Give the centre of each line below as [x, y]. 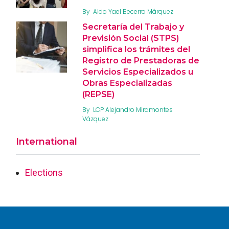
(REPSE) [98, 94]
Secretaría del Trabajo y [133, 27]
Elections [44, 172]
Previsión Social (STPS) [131, 38]
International [47, 141]
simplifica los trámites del [136, 49]
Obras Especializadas [127, 83]
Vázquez [95, 119]
